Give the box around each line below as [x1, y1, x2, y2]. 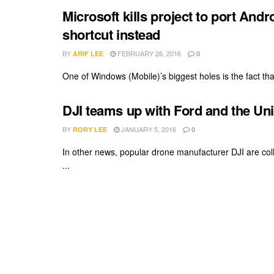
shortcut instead [62, 24, 160, 45]
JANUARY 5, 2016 [119, 124, 176, 135]
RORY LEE [73, 125, 107, 135]
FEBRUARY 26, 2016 [116, 48, 181, 59]
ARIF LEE [73, 49, 103, 59]
